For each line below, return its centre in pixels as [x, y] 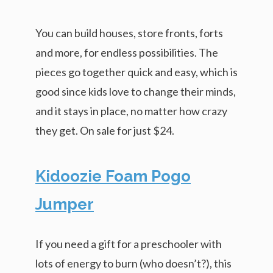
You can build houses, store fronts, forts [129, 33]
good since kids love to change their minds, [136, 91]
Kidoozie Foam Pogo [113, 176]
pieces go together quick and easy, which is [136, 72]
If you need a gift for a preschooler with [129, 243]
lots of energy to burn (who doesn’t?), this [133, 263]
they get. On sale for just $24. [105, 130]
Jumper [65, 204]
